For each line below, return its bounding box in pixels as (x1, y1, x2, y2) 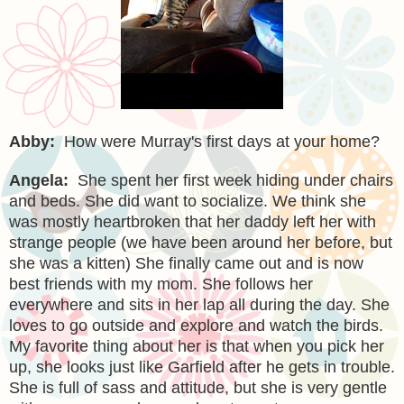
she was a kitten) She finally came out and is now (9, 253, 363, 272)
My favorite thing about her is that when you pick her (9, 336, 384, 355)
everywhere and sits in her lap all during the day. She (9, 295, 390, 314)
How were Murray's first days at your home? (64, 132, 380, 151)
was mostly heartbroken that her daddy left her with (9, 212, 376, 231)
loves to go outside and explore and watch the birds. (9, 316, 383, 335)
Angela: (9, 170, 69, 189)
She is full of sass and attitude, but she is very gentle (9, 378, 387, 397)
